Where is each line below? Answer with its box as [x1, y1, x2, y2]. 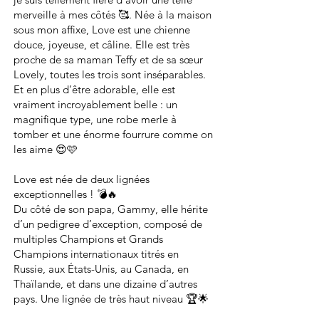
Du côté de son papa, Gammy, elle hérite [14, 202, 208, 216]
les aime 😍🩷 [14, 142, 78, 156]
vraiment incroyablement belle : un [14, 98, 177, 111]
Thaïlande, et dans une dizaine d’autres [14, 277, 197, 291]
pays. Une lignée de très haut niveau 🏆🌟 [14, 292, 209, 305]
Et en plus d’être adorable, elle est [14, 83, 175, 96]
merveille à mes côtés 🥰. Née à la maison [14, 8, 211, 21]
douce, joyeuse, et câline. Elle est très [14, 38, 189, 51]
